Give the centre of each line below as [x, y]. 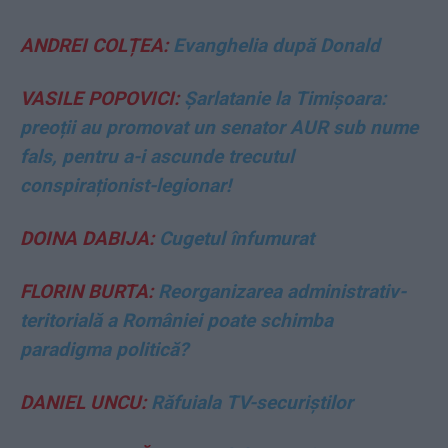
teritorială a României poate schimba [176, 321]
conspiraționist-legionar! [125, 186]
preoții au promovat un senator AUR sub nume [219, 128]
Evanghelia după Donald [274, 46]
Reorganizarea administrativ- [279, 292]
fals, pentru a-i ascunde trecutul [157, 157]
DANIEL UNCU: [83, 403]
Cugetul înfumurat [234, 239]
